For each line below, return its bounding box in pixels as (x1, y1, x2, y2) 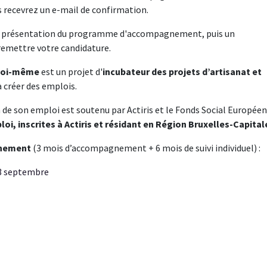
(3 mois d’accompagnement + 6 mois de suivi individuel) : (31, 142, 262, 154)
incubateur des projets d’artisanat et (103, 66, 262, 78)
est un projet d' (39, 66, 103, 78)
